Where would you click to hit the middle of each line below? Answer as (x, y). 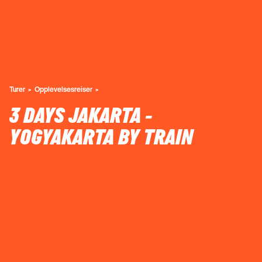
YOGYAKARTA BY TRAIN (101, 138)
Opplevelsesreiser (63, 89)
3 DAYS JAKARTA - (81, 116)
